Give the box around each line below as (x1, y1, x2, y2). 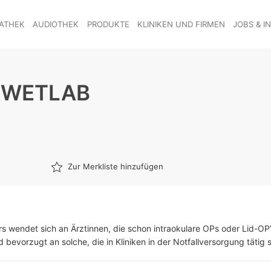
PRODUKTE (87, 19, 129, 29)
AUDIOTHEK (33, 19, 79, 29)
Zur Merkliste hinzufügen (68, 162, 163, 171)
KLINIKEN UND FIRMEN (137, 19, 225, 29)
